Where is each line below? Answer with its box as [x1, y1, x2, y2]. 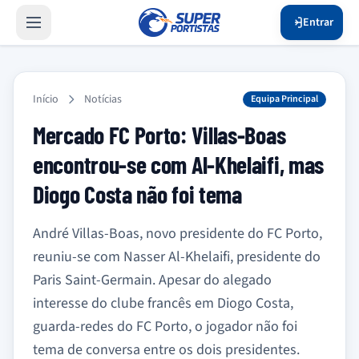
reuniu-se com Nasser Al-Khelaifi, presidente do [33, 247, 321, 267]
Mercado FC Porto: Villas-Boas [33, 120, 286, 149]
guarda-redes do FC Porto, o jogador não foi [33, 317, 297, 337]
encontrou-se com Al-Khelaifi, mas [33, 150, 325, 179]
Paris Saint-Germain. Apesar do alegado [33, 270, 272, 290]
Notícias [84, 91, 122, 107]
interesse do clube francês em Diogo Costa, [33, 293, 293, 313]
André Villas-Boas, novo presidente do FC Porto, [33, 224, 322, 244]
